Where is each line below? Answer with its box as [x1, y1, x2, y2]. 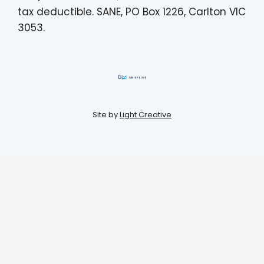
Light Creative [120, 108, 171, 120]
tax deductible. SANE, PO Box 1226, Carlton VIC [18, 5, 246, 19]
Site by [93, 108, 120, 120]
